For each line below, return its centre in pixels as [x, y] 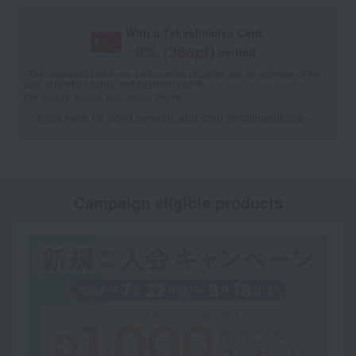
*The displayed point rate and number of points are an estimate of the [172, 74]
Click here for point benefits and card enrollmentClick [170, 118]
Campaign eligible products [178, 203]
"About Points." [156, 97]
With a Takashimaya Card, [196, 33]
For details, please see [74, 97]
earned [238, 52]
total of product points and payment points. [115, 83]
